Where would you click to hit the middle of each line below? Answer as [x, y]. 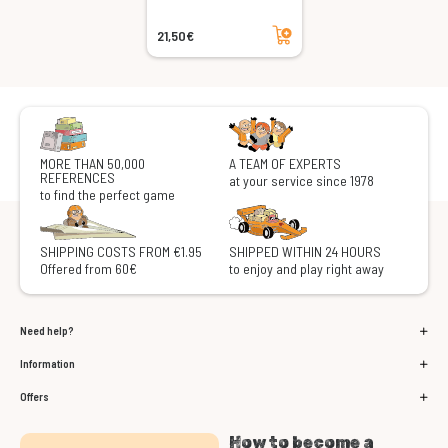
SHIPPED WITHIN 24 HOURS [305, 252]
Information [47, 364]
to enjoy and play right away [306, 269]
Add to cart [282, 24]
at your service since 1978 [301, 181]
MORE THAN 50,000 [92, 164]
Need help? [47, 331]
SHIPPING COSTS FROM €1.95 [121, 252]
